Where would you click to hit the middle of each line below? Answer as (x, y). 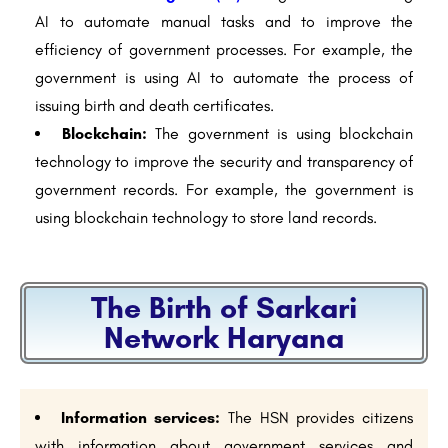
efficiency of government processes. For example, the (224, 50)
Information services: (140, 418)
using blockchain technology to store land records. (206, 218)
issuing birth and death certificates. (154, 106)
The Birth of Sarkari (224, 308)
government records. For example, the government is (224, 190)
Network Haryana (224, 338)
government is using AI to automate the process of (224, 78)
